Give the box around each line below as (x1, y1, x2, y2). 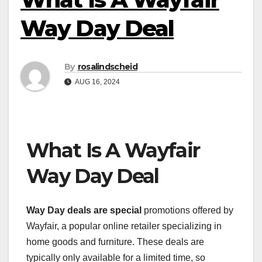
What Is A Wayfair (26, 138, 200, 163)
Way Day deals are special (26, 205, 142, 215)
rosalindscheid (77, 61, 137, 73)
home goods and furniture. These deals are (26, 236, 204, 247)
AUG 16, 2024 (74, 78, 120, 87)
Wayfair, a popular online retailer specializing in (26, 220, 222, 231)
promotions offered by (142, 205, 233, 215)
